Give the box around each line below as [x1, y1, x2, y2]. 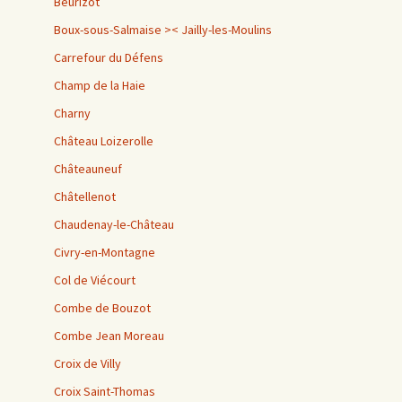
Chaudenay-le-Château [54, 215, 174, 232]
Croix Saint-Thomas [54, 382, 155, 399]
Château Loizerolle [54, 132, 153, 149]
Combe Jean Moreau [54, 327, 164, 344]
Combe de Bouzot [54, 299, 151, 316]
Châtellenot [54, 188, 116, 205]
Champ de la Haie [54, 76, 145, 93]
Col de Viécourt [54, 271, 135, 288]
